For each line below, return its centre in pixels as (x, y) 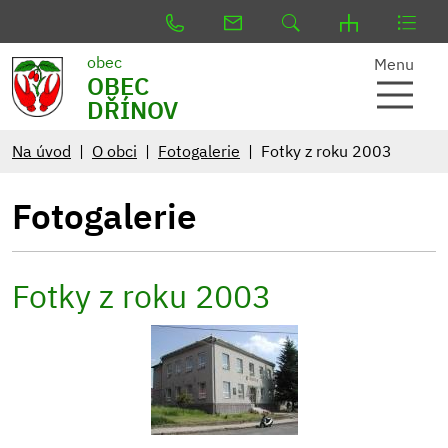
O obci (114, 151)
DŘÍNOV (132, 110)
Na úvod (41, 151)
